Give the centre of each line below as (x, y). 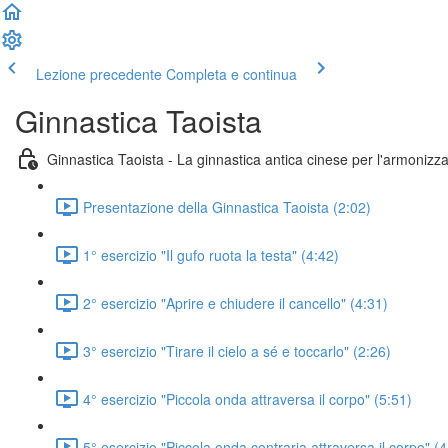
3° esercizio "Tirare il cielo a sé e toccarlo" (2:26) (237, 350)
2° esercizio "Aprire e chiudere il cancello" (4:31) (235, 302)
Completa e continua (231, 74)
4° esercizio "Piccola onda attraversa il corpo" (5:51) (247, 398)
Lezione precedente (99, 74)
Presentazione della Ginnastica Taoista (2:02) (227, 206)
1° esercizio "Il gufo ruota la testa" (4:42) (211, 254)
